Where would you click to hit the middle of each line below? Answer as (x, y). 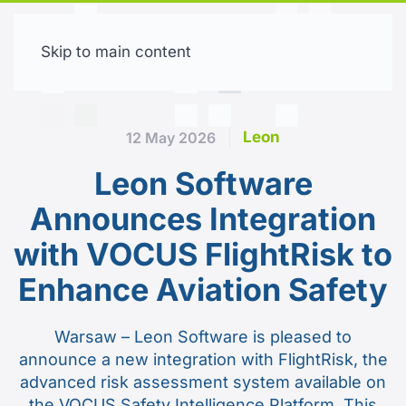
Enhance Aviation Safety (203, 290)
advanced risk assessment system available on (203, 382)
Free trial (320, 54)
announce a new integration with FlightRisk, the (203, 359)
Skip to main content (116, 52)
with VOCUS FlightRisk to (203, 254)
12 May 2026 (171, 137)
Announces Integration (203, 219)
